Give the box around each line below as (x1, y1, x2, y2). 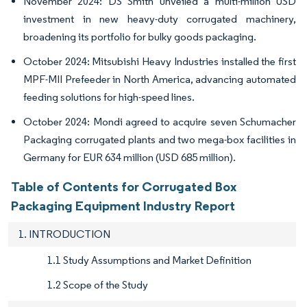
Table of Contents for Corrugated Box (11, 178, 236, 195)
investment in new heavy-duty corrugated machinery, (23, 12, 296, 26)
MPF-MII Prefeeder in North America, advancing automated (23, 73, 296, 86)
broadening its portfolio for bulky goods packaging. (23, 30, 256, 44)
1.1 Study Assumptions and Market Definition (47, 254, 251, 267)
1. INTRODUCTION (19, 228, 110, 241)
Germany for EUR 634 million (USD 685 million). (23, 151, 236, 164)
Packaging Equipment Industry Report (11, 197, 235, 214)
